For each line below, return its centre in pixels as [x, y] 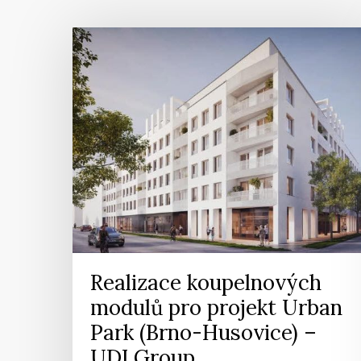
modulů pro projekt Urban [217, 307]
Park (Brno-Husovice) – [204, 332]
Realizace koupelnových [206, 282]
